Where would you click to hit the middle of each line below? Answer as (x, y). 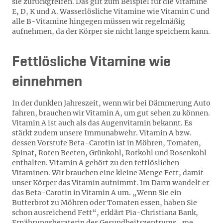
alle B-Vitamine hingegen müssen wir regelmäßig (99, 21)
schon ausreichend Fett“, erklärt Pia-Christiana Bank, (105, 213)
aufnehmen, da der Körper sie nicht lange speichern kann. (111, 31)
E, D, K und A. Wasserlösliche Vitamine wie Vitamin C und (111, 11)
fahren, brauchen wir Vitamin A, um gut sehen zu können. (111, 113)
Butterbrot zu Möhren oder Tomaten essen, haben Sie (105, 203)
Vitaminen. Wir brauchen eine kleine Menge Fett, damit (108, 173)
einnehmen (47, 82)
